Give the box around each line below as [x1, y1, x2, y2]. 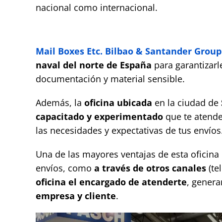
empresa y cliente [35, 190, 116, 202]
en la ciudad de [152, 97, 221, 109]
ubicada [116, 97, 152, 109]
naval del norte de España [35, 59, 152, 71]
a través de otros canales [94, 162, 209, 174]
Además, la [35, 97, 84, 109]
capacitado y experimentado [35, 111, 163, 123]
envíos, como [35, 162, 94, 174]
